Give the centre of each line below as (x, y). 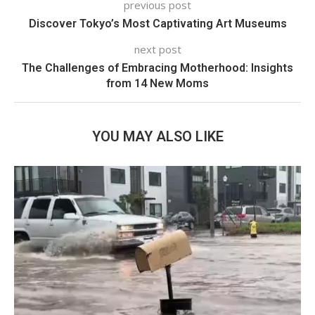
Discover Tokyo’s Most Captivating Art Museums (157, 24)
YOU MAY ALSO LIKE (157, 137)
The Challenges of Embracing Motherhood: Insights (157, 68)
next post (157, 50)
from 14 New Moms (157, 84)
